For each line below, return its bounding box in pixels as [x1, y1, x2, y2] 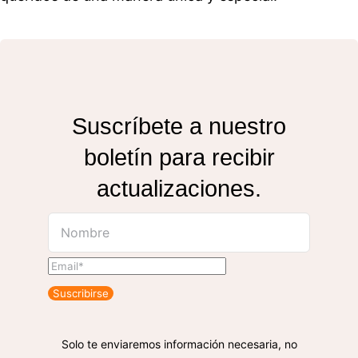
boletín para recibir [83, 144, 275, 170]
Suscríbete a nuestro [72, 113, 286, 139]
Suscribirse [52, 286, 109, 300]
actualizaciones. [97, 175, 261, 201]
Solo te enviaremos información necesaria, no [61, 336, 297, 351]
